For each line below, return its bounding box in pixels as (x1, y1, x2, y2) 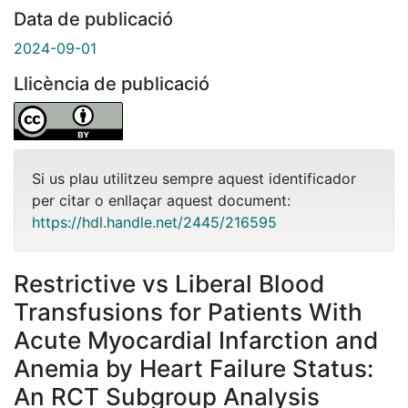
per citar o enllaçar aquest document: (32, 190, 291, 209)
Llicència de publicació (14, 72, 209, 95)
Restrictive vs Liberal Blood (14, 269, 324, 298)
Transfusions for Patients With (14, 297, 362, 326)
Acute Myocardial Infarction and (14, 325, 378, 354)
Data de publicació (14, 7, 173, 30)
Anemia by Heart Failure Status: (14, 353, 373, 382)
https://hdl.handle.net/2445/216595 (32, 212, 277, 231)
